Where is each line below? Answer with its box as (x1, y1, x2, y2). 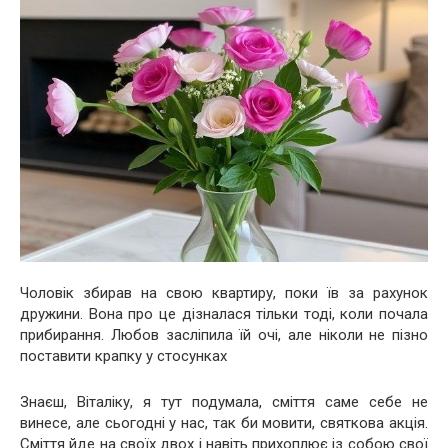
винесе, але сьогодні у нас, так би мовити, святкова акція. (20, 413, 428, 432)
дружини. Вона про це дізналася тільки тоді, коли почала (20, 304, 428, 323)
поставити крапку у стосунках (20, 346, 227, 365)
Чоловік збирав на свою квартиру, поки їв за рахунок (20, 283, 428, 302)
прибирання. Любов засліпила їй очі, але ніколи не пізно (20, 325, 428, 344)
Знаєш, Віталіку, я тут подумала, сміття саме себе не (20, 392, 428, 411)
